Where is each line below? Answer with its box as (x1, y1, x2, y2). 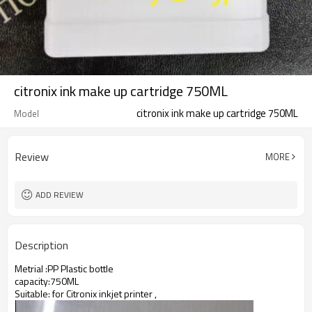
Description (15, 237, 68, 253)
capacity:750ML (15, 274, 79, 288)
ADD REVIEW (36, 188, 84, 201)
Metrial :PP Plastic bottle (15, 261, 114, 276)
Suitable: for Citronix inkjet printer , (15, 286, 157, 301)
